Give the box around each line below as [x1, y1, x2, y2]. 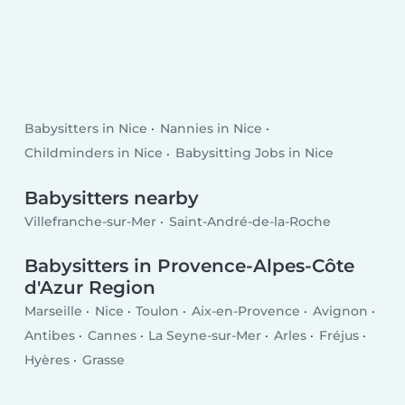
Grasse [81, 352, 125, 369]
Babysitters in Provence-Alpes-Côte [24, 255, 355, 278]
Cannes [87, 327, 137, 344]
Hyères [24, 352, 71, 369]
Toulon [136, 302, 180, 319]
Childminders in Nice [24, 145, 164, 162]
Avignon [312, 302, 368, 319]
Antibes [24, 327, 76, 344]
